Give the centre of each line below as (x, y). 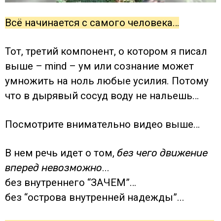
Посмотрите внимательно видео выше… (102, 124)
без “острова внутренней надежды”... (95, 197)
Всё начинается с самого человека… (92, 22)
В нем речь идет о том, (61, 153)
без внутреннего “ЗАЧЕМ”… (71, 182)
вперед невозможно (54, 167)
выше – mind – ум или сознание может (99, 66)
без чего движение (162, 153)
